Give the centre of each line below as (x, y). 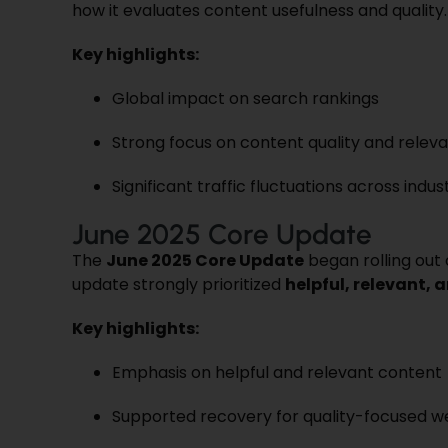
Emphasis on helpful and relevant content (276, 372)
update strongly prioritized (178, 284)
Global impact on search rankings (245, 98)
